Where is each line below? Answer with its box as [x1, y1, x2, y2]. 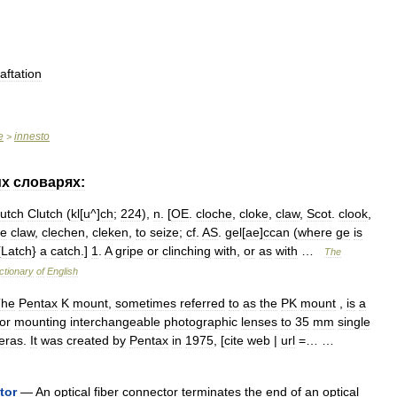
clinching [162, 244, 211, 258]
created [66, 333, 109, 347]
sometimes [115, 296, 176, 310]
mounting [14, 315, 66, 329]
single [338, 315, 370, 329]
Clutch [27, 206, 63, 221]
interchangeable [70, 315, 160, 329]
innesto [14, 130, 50, 143]
